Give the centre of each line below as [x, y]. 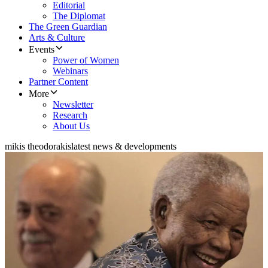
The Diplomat [79, 16]
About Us [71, 126]
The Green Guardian [68, 27]
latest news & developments [124, 147]
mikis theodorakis [38, 147]
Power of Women [86, 60]
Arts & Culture [57, 38]
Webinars [70, 71]
